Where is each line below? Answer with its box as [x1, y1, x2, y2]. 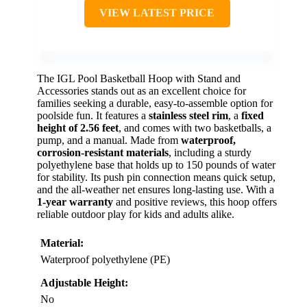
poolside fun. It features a [37, 109, 149, 121]
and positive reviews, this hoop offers [113, 195, 277, 208]
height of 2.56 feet [37, 121, 119, 134]
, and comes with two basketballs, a [119, 121, 271, 134]
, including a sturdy [169, 146, 251, 158]
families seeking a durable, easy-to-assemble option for [37, 97, 273, 109]
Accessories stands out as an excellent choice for [37, 84, 246, 97]
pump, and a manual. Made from [37, 134, 181, 146]
